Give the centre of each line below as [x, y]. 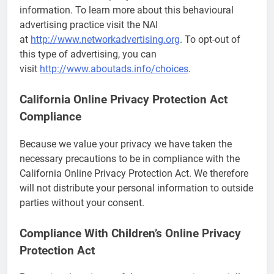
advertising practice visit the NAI [89, 24]
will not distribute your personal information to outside [136, 188]
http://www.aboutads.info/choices [114, 68]
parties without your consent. [82, 202]
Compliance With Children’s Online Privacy [130, 233]
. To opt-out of [210, 39]
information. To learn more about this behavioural [127, 10]
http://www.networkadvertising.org [105, 39]
